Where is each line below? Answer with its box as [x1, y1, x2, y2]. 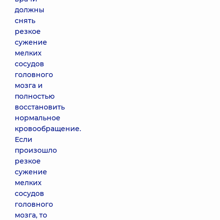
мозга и [15, 81, 43, 90]
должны [15, 5, 44, 14]
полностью [15, 92, 55, 101]
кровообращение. [15, 124, 81, 133]
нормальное [15, 113, 60, 122]
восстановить [15, 103, 65, 111]
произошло [15, 146, 57, 155]
